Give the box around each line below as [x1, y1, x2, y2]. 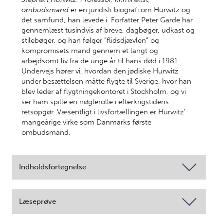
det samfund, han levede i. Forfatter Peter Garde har [21, 16, 193, 24]
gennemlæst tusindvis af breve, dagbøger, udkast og [21, 26, 195, 35]
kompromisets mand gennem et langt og [21, 46, 158, 55]
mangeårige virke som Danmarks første [21, 118, 151, 127]
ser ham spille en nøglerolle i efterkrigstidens [21, 97, 169, 106]
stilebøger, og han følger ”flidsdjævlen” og [21, 36, 159, 45]
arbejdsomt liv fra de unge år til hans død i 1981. [21, 56, 180, 65]
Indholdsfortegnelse [19, 163, 86, 171]
